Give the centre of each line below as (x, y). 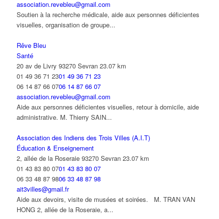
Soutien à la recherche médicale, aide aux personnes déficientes (108, 15)
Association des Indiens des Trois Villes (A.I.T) (83, 138)
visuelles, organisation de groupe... (66, 25)
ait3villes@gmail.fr (43, 189)
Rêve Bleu (31, 45)
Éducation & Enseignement (55, 148)
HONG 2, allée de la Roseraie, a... (65, 210)
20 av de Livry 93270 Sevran (57, 66)
